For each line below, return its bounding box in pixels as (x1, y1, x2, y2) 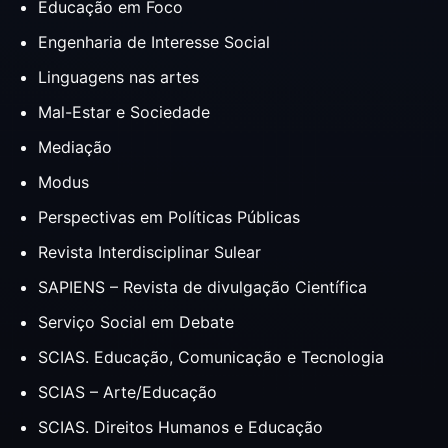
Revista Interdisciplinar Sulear (38, 242, 261, 263)
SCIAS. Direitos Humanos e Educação (38, 417, 323, 438)
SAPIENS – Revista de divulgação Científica (38, 277, 367, 298)
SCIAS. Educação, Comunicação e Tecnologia (38, 347, 384, 368)
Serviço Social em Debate (38, 312, 234, 333)
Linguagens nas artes (38, 67, 199, 88)
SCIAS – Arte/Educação (38, 382, 217, 403)
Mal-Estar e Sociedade (38, 102, 210, 123)
